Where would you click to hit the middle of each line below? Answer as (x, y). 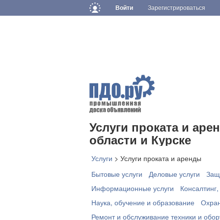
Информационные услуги (133, 188)
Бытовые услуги (117, 174)
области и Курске (140, 139)
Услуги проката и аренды (161, 158)
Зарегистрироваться (177, 8)
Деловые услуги (174, 174)
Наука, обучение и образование (143, 202)
